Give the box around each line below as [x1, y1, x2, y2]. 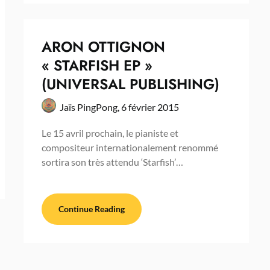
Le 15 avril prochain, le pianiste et [41, 127, 178, 139]
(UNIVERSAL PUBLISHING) [41, 73, 219, 95]
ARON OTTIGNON [41, 36, 165, 57]
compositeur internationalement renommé [41, 141, 218, 153]
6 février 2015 [121, 101, 179, 113]
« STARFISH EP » [41, 54, 152, 76]
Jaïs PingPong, [59, 101, 121, 113]
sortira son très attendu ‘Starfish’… [41, 155, 183, 168]
